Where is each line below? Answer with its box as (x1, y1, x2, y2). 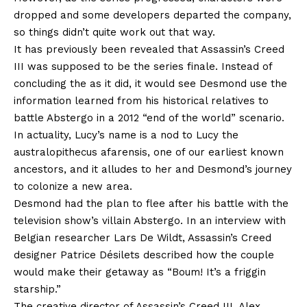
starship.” (14, 283, 61, 296)
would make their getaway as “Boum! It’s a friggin (14, 266, 266, 279)
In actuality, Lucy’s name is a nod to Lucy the (14, 129, 238, 142)
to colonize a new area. (14, 180, 132, 193)
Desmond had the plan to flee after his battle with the (14, 197, 288, 210)
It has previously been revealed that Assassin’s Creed (14, 43, 284, 56)
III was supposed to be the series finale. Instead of (14, 60, 272, 73)
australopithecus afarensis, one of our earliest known (14, 146, 284, 159)
